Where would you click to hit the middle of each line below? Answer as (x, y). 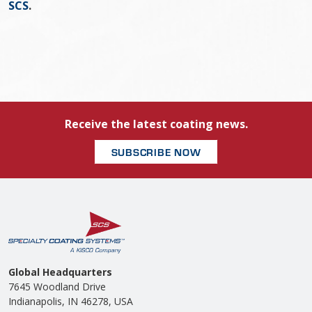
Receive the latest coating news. (156, 124)
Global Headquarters (60, 272)
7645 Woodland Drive (57, 286)
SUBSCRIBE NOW (156, 151)
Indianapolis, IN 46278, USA (71, 301)
